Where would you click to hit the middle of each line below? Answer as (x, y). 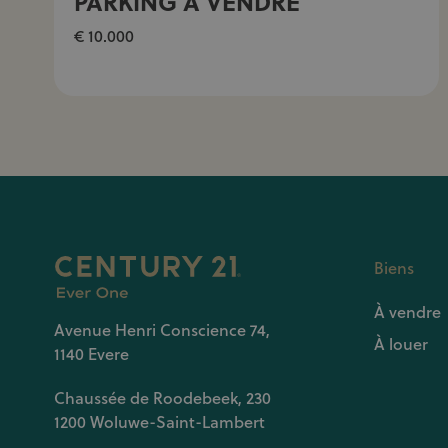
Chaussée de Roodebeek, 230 (162, 398)
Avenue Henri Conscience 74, (161, 330)
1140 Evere (91, 354)
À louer (400, 344)
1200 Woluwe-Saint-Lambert (159, 422)
